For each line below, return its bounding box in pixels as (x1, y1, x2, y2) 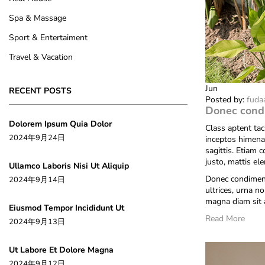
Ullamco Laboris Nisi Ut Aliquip (9, 160, 129, 172)
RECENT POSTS (9, 85, 72, 96)
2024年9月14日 (9, 174, 65, 185)
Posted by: (205, 94, 247, 105)
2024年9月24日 (9, 132, 65, 143)
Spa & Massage (9, 12, 66, 24)
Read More (205, 213, 245, 224)
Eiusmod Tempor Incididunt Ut (9, 202, 124, 214)
